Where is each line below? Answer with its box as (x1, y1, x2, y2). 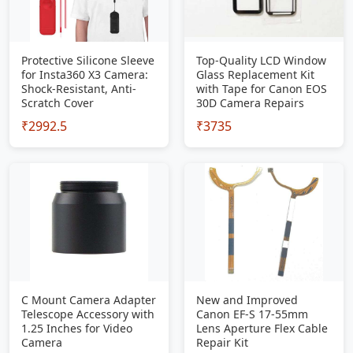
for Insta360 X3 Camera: (21, 67, 148, 82)
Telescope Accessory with (21, 307, 154, 321)
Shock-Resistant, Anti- (21, 81, 136, 96)
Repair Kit (196, 335, 248, 350)
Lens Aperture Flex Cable (196, 321, 328, 336)
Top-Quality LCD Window (196, 53, 326, 68)
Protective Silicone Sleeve (21, 53, 154, 68)
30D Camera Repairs (196, 95, 304, 110)
